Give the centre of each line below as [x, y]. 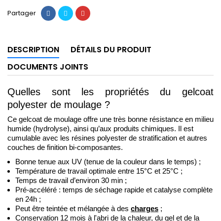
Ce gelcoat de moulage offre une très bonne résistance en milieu [110, 119]
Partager [22, 13]
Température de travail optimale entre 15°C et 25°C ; [99, 171]
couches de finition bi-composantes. [66, 147]
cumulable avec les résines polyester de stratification [93, 138]
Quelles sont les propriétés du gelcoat [110, 92]
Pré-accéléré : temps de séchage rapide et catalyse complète [114, 190]
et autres [193, 138]
